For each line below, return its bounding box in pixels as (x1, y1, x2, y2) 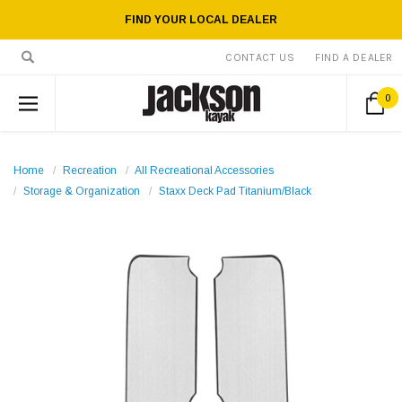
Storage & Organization (23, 185, 140, 197)
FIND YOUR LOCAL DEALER (125, 13, 277, 26)
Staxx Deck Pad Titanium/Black (159, 185, 311, 197)
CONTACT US (225, 51, 295, 64)
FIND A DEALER (315, 51, 393, 64)
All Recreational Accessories (135, 164, 274, 177)
